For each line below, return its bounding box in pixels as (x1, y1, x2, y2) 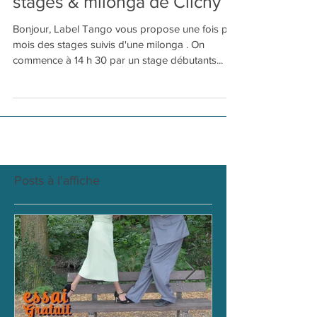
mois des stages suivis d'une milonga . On (13, 62, 204, 74)
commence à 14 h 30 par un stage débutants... (66, 77, 223, 89)
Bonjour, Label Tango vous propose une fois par (13, 46, 237, 58)
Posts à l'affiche (14, 197, 100, 211)
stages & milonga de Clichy (13, 15, 221, 35)
